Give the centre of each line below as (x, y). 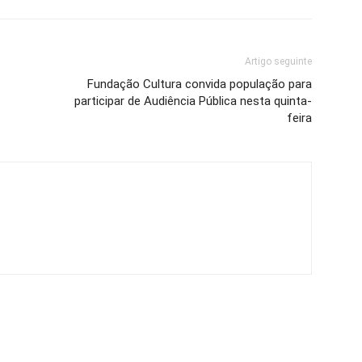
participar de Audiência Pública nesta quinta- (193, 101)
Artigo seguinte (278, 62)
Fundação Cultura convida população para (200, 84)
